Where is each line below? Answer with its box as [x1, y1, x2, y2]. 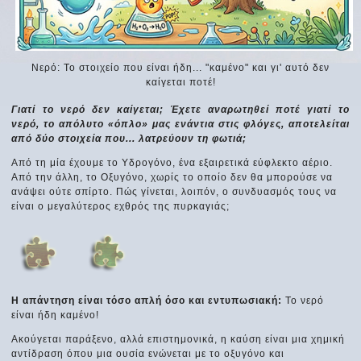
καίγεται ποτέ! [145, 77, 216, 89]
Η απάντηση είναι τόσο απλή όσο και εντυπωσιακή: [11, 294, 283, 306]
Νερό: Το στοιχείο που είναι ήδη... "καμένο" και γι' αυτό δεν [31, 62, 330, 74]
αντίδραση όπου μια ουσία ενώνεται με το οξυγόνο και [11, 347, 285, 359]
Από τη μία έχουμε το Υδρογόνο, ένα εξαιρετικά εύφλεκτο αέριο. [11, 156, 334, 168]
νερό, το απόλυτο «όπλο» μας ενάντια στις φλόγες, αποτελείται [11, 118, 350, 130]
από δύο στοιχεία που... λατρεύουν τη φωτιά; [11, 132, 247, 144]
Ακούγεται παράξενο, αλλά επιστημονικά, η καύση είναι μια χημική [11, 333, 346, 345]
